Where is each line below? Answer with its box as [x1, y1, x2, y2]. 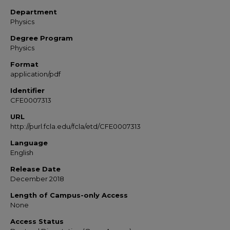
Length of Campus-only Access [10, 191, 128, 199]
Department [10, 8, 57, 16]
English [10, 148, 33, 157]
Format [10, 60, 39, 68]
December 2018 [10, 175, 64, 183]
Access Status [10, 217, 64, 225]
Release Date [10, 165, 61, 173]
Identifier [10, 86, 45, 94]
